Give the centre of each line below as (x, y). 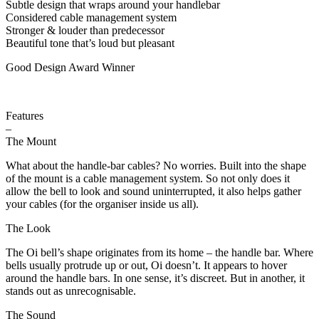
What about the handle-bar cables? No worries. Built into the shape (156, 165)
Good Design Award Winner (70, 67)
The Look (28, 228)
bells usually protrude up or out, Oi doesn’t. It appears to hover (146, 265)
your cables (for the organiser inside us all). (102, 204)
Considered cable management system (91, 17)
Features (25, 115)
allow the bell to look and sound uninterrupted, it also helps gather (153, 191)
